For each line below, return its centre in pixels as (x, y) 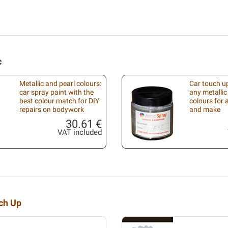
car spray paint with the (56, 92)
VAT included (80, 133)
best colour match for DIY (59, 101)
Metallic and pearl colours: (60, 84)
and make (205, 110)
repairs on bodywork (52, 110)
